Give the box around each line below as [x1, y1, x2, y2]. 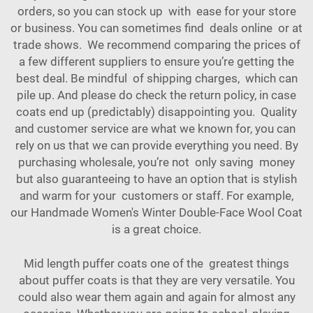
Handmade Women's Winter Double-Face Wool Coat [31, 205, 303, 220]
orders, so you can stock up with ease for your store [17, 4, 296, 19]
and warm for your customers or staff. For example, [20, 189, 293, 203]
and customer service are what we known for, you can [15, 122, 298, 136]
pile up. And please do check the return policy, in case [17, 88, 296, 103]
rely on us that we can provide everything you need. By [15, 138, 298, 153]
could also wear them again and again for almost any [17, 290, 296, 305]
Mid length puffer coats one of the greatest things [24, 256, 289, 271]
